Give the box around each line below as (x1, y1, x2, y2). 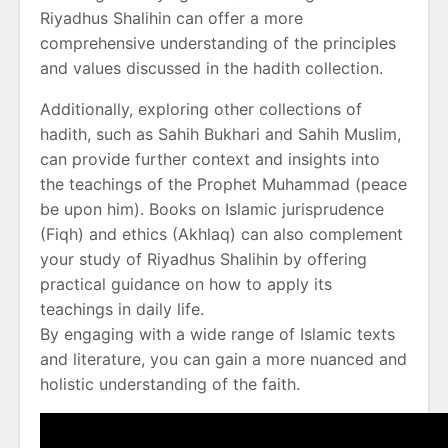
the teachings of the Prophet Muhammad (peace (40, 174, 407, 195)
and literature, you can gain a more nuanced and (40, 349, 407, 370)
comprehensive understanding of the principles (40, 33, 396, 54)
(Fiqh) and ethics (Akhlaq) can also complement (40, 224, 403, 245)
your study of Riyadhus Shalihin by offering (40, 249, 367, 270)
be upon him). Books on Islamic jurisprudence (40, 199, 384, 220)
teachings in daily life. (40, 299, 204, 320)
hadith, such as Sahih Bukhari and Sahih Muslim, (40, 124, 401, 145)
